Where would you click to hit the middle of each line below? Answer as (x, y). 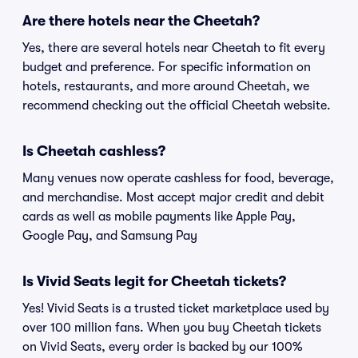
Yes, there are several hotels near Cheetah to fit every (174, 48)
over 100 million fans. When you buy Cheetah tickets (172, 328)
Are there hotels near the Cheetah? (141, 21)
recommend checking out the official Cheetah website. (177, 105)
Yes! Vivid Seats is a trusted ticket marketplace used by (176, 308)
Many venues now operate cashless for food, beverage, (178, 178)
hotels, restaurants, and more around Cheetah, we (166, 86)
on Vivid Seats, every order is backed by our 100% (162, 347)
